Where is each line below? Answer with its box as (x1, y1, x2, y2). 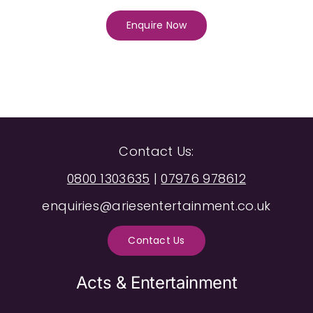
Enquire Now (126, 17, 187, 32)
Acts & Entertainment (75, 272, 238, 293)
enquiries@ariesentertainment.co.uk (42, 196, 271, 214)
